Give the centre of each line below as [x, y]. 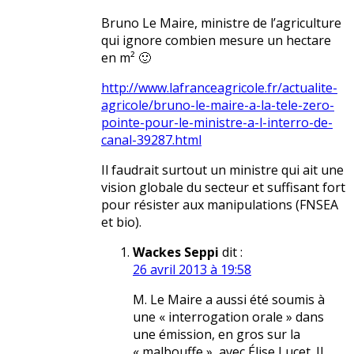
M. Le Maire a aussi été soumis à [229, 300]
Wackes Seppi [176, 252]
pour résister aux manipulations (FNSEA [220, 205]
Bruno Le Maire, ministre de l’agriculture [221, 23]
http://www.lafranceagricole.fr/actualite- [219, 88]
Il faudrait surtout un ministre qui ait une [222, 170]
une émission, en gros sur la [217, 335]
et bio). [121, 222]
